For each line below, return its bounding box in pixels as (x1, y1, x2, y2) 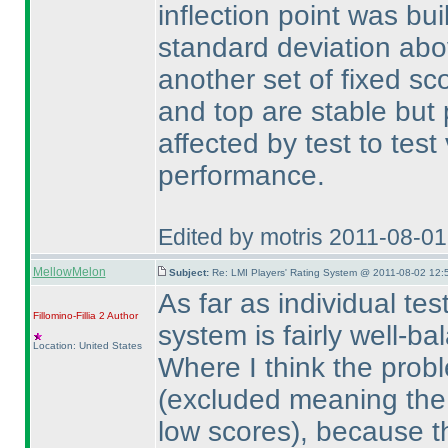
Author (104, 310, 138, 321)
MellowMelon (32, 265, 106, 279)
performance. (157, 159, 325, 191)
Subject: (168, 267, 212, 278)
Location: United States (32, 340, 142, 351)
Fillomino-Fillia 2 (32, 310, 105, 321)
